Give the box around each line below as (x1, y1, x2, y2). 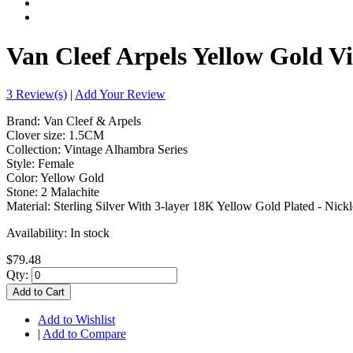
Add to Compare (43, 326, 126, 340)
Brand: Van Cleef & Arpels (6, 113, 141, 128)
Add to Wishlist (38, 312, 115, 326)
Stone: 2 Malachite (6, 184, 99, 199)
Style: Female (6, 156, 74, 170)
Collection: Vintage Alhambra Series (6, 142, 188, 156)
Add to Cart (13, 285, 65, 298)
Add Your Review (75, 87, 165, 101)
